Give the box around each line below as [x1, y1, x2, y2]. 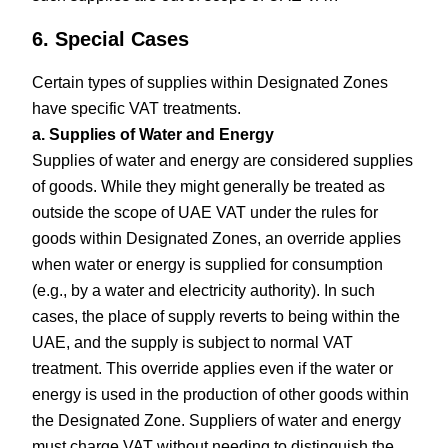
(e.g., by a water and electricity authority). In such [32, 281, 376, 299]
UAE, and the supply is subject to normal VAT [32, 333, 354, 351]
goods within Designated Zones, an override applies [32, 229, 402, 247]
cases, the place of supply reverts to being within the [32, 307, 401, 325]
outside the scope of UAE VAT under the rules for [32, 203, 379, 221]
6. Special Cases [32, 27, 190, 50]
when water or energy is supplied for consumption [32, 255, 384, 273]
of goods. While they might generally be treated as [32, 177, 386, 195]
